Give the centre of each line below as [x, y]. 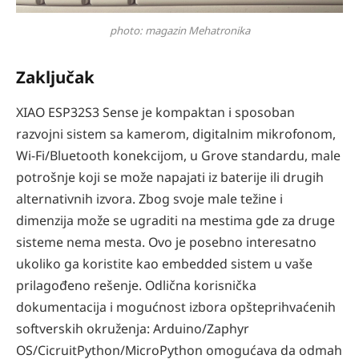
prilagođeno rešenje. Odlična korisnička [136, 285]
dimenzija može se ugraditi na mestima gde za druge [175, 220]
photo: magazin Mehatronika [179, 31]
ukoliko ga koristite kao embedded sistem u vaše [164, 263]
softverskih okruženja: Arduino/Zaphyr [133, 328]
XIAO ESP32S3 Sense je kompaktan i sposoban [155, 112]
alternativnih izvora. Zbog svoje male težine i [149, 198]
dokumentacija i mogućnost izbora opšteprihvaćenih [176, 307]
